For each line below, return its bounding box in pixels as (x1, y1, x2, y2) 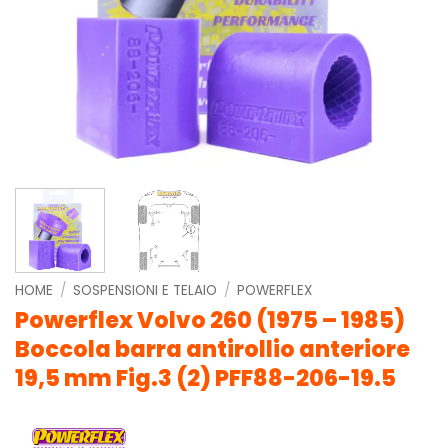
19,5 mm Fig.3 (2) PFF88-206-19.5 (15, 361, 396, 394)
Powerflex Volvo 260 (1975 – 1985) (15, 303, 405, 336)
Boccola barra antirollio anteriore (15, 332, 410, 365)
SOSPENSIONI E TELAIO (73, 280, 218, 300)
